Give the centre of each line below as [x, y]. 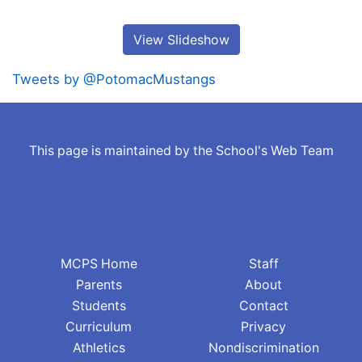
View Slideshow [181, 39]
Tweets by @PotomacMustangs [114, 79]
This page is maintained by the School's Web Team [181, 151]
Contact [263, 306]
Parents [99, 285]
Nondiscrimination [263, 348]
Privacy [263, 327]
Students [99, 306]
